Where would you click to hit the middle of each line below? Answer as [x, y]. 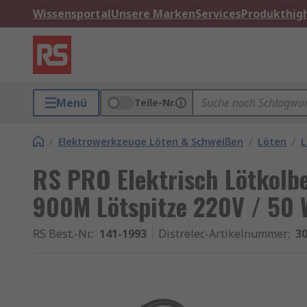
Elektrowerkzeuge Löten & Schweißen [151, 142]
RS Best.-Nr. [62, 234]
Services [218, 14]
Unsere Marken [153, 14]
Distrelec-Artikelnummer [223, 234]
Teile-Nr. [155, 102]
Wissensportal [72, 14]
